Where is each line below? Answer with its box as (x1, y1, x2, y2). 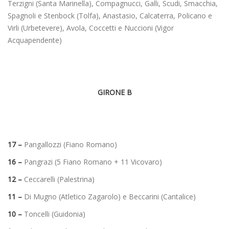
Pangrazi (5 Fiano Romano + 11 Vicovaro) (22, 156, 162, 167)
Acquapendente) (8, 35, 62, 45)
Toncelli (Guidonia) (22, 209, 85, 219)
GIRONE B (97, 87, 132, 97)
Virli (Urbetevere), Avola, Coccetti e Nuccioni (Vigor (8, 22, 174, 33)
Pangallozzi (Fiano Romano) (22, 139, 117, 149)
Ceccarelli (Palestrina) (22, 174, 95, 184)
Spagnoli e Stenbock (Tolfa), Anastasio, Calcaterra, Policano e (8, 10, 212, 20)
